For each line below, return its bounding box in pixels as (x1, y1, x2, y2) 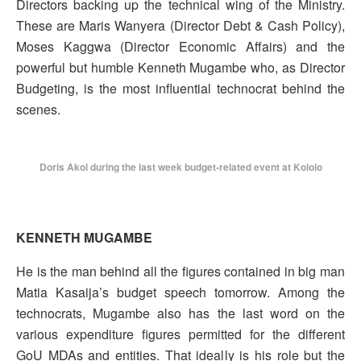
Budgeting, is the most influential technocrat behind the (16, 79, 345, 98)
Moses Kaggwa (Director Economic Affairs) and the (16, 37, 345, 56)
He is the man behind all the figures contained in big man (16, 262, 345, 281)
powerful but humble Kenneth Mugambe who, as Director (16, 58, 345, 77)
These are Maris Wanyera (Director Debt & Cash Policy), (16, 16, 345, 35)
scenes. (16, 100, 60, 119)
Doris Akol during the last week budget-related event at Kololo (39, 160, 322, 175)
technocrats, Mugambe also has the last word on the (16, 304, 345, 323)
